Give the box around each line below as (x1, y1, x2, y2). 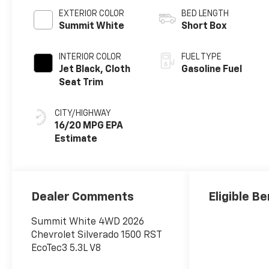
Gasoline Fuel (181, 64, 243, 74)
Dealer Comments (31, 190, 134, 203)
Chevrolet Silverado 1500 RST (31, 230, 162, 240)
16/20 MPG (55, 121, 104, 131)
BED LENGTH (181, 9, 229, 18)
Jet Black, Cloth (59, 64, 131, 74)
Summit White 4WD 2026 (31, 217, 145, 227)
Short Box (181, 21, 228, 31)
